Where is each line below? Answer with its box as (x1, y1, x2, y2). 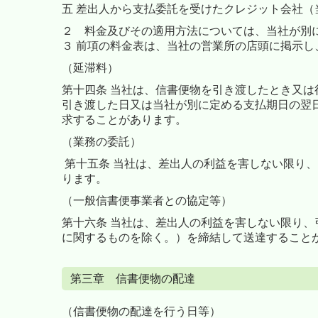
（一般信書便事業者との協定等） (62, 194, 235, 207)
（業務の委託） (62, 135, 141, 148)
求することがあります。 (62, 113, 190, 126)
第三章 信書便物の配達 (70, 272, 195, 285)
